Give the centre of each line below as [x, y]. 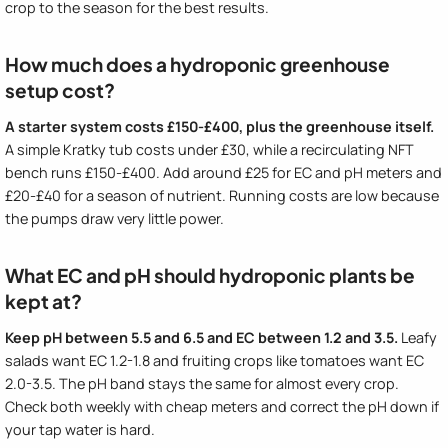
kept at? [43, 300]
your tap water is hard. [80, 429]
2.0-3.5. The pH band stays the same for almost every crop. [202, 383]
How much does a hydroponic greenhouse [197, 63]
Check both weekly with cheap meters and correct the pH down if [222, 406]
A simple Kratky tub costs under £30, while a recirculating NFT [209, 149]
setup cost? [60, 89]
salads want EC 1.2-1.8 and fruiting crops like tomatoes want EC [214, 360]
